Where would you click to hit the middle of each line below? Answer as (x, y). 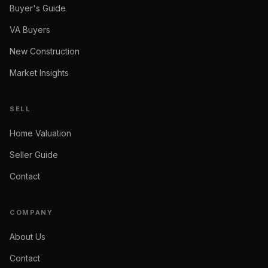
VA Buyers (30, 30)
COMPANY (31, 212)
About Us (28, 237)
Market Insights (39, 73)
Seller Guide (34, 155)
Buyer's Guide (38, 8)
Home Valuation (40, 133)
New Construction (45, 51)
